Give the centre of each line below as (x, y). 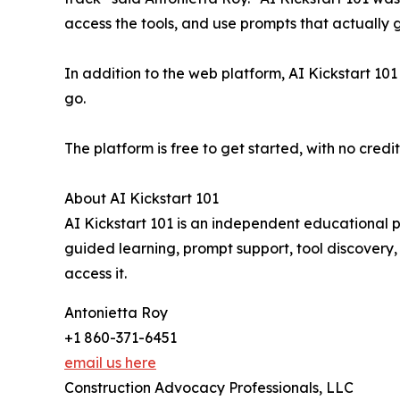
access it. (96, 274)
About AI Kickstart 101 (142, 199)
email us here (110, 363)
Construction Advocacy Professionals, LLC (209, 388)
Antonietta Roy (116, 313)
